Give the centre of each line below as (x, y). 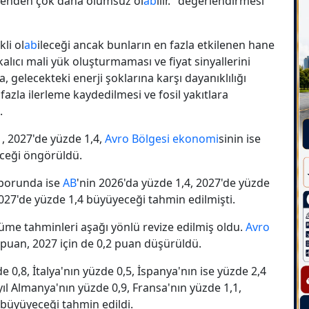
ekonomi (196, 138)
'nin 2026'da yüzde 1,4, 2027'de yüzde (173, 182)
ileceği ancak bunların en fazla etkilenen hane (156, 44)
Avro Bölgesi (137, 138)
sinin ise (240, 138)
